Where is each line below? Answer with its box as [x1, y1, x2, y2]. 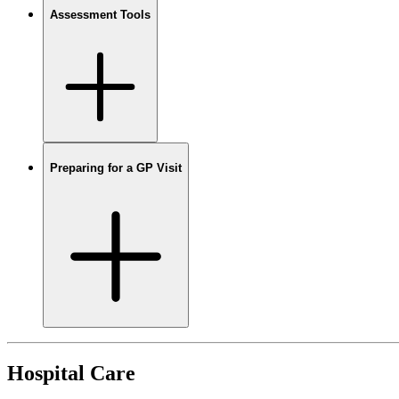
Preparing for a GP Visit [50, 161, 182, 175]
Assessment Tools [50, 7, 151, 21]
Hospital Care [7, 361, 135, 385]
